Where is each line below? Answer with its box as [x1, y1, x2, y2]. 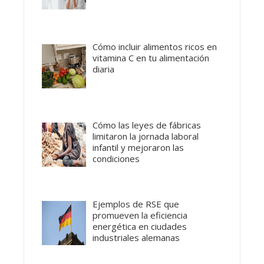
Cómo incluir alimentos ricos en [93, 41, 217, 53]
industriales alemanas [93, 231, 180, 243]
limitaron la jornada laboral [93, 130, 199, 143]
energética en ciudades [93, 220, 187, 232]
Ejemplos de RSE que [93, 197, 180, 210]
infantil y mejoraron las [93, 141, 184, 154]
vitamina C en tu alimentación [93, 52, 210, 64]
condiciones [93, 153, 140, 165]
